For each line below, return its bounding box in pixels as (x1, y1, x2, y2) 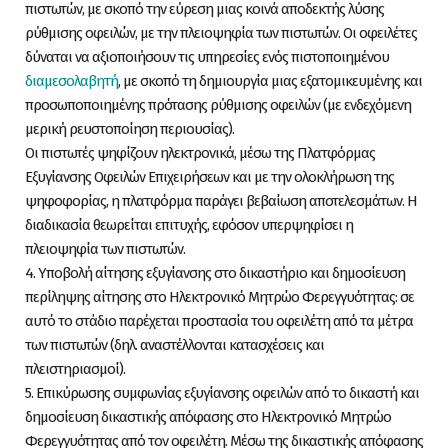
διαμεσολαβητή (25, 72, 118, 90)
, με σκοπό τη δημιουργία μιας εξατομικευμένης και (118, 72, 422, 90)
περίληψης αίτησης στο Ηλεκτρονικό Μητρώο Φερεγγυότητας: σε (25, 288, 414, 306)
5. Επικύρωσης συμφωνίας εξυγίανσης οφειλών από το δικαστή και (25, 384, 419, 402)
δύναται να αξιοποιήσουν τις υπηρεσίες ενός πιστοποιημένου (25, 48, 389, 66)
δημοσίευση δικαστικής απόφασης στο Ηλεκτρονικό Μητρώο (25, 408, 391, 426)
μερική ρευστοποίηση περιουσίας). (25, 120, 234, 138)
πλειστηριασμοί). (25, 360, 125, 378)
